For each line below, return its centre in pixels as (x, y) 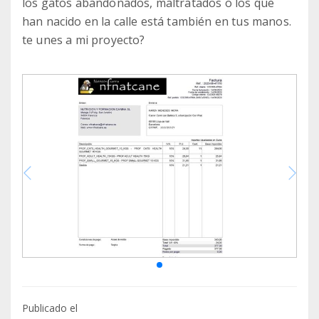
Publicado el (50, 308)
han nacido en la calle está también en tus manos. (157, 22)
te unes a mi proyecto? (84, 40)
